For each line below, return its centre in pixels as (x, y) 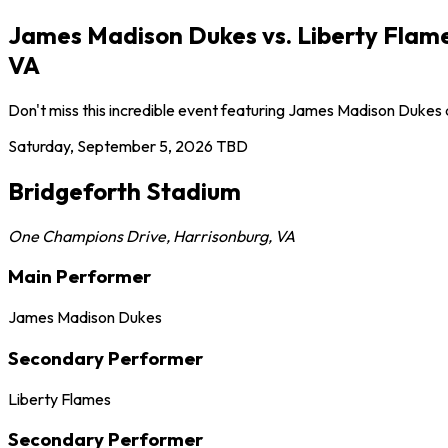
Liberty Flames (59, 398)
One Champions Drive (87, 235)
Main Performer (79, 276)
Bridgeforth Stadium (124, 190)
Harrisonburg (220, 235)
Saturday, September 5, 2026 (110, 145)
